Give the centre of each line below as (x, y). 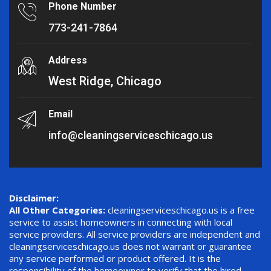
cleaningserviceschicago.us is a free (181, 210)
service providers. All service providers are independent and (135, 234)
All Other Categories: (58, 210)
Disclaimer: (34, 198)
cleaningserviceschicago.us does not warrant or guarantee (130, 247)
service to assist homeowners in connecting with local (121, 222)
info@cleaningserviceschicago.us (131, 135)
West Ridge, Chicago (105, 81)
